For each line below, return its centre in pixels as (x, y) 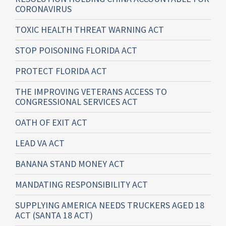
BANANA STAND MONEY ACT (70, 163)
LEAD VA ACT (40, 143)
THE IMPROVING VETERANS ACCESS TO (91, 91)
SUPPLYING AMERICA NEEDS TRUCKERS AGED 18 (110, 205)
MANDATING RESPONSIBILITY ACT (81, 184)
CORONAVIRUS (43, 9)
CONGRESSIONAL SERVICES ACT (76, 101)
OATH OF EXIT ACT (51, 122)
